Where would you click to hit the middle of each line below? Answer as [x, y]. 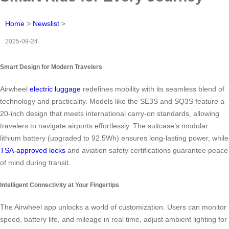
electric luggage [55, 89]
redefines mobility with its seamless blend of [153, 89]
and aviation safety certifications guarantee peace [147, 151]
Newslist [46, 23]
